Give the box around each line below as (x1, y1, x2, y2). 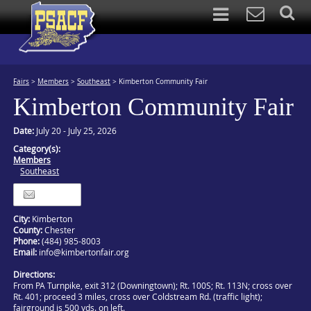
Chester (42, 224, 76, 235)
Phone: (13, 235, 42, 246)
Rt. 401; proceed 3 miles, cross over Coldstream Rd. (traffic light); (13, 291, 263, 302)
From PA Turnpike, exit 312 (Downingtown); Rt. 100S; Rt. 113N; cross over (13, 280, 293, 291)
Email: (13, 246, 40, 258)
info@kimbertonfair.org (39, 246, 130, 258)
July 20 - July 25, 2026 (36, 125, 117, 136)
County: (13, 224, 43, 235)
